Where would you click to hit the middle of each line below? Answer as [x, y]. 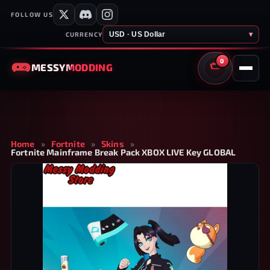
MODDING [89, 67]
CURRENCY [84, 34]
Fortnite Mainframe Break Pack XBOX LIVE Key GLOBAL [124, 152]
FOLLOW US [32, 14]
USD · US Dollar [137, 34]
